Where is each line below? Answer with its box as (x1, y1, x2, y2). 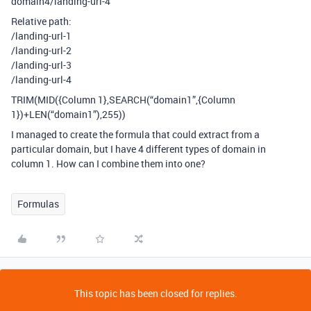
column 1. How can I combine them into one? (11, 157, 205, 170)
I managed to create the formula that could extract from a (11, 128, 260, 141)
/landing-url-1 (11, 29, 72, 42)
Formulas (17, 197, 59, 210)
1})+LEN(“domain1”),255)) (11, 108, 126, 121)
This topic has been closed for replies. (74, 287, 237, 300)
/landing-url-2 (11, 44, 72, 57)
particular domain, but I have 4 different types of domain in (11, 142, 266, 155)
